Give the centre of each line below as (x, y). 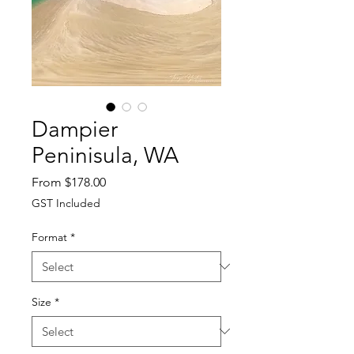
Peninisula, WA (105, 155)
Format (49, 237)
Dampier (75, 129)
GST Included (66, 203)
